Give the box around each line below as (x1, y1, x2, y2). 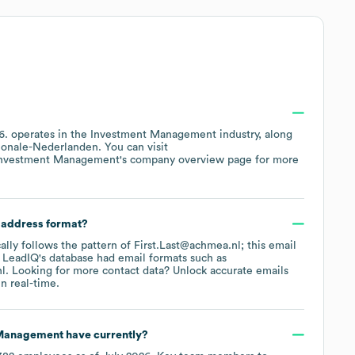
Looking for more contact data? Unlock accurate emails (9, 265, 288, 277)
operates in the (11, 128, 90, 140)
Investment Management (90, 128, 216, 140)
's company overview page (120, 154, 252, 166)
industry (216, 128, 258, 140)
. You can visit (98, 141, 168, 153)
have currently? (63, 329, 148, 341)
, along (258, 128, 292, 140)
